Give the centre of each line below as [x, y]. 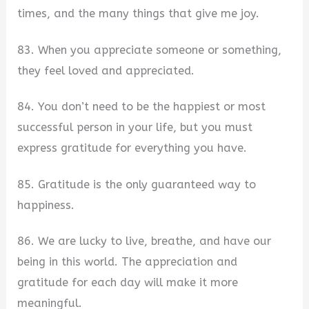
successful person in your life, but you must [135, 128]
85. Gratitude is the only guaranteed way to [137, 184]
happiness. [46, 205]
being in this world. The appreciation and [128, 262]
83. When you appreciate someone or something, [150, 50]
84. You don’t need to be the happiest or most [142, 107]
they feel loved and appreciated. [106, 70]
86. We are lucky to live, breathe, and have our [144, 241]
